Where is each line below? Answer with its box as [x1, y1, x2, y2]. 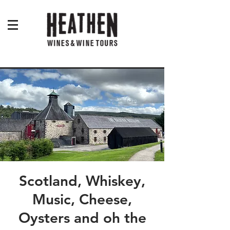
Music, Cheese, [32, 190, 132, 208]
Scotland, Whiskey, [19, 172, 145, 189]
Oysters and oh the [18, 209, 146, 226]
